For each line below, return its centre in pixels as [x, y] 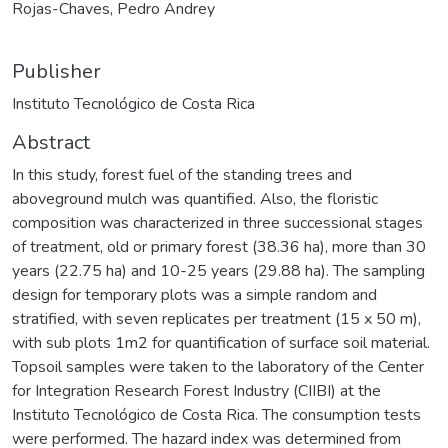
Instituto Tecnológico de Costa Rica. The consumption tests [216, 414]
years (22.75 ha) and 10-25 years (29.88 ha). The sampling [218, 270]
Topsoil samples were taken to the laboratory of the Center [218, 366]
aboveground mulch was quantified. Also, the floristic [195, 198]
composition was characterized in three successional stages [217, 222]
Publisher [56, 71]
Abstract [51, 142]
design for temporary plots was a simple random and [194, 294]
